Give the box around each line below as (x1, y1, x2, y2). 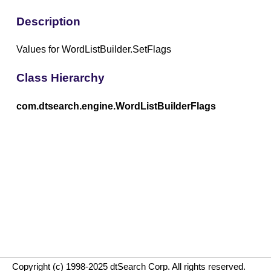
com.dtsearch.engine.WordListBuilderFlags (16, 100, 216, 111)
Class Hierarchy (16, 71, 105, 84)
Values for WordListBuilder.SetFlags (16, 44, 171, 55)
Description (16, 15, 80, 28)
